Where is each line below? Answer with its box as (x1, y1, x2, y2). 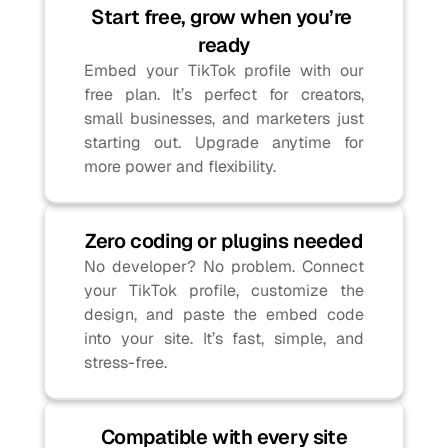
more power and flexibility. (84, 156, 276, 177)
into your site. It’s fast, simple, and (84, 328, 364, 349)
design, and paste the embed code (84, 304, 364, 325)
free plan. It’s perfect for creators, (84, 84, 364, 105)
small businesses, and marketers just (84, 108, 364, 129)
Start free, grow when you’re (91, 4, 353, 30)
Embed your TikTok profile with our (84, 60, 364, 81)
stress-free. (84, 352, 167, 373)
